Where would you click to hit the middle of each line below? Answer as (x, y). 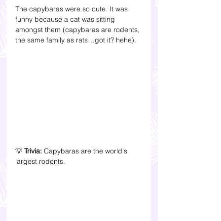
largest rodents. (41, 161)
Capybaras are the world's (86, 151)
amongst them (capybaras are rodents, (78, 30)
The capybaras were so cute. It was (73, 9)
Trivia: (33, 151)
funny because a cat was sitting (66, 19)
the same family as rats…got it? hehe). (77, 40)
